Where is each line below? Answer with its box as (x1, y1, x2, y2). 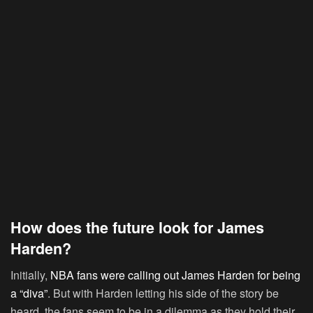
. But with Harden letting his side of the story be (48, 285, 279, 302)
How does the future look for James (10, 216, 264, 238)
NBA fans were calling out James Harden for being (50, 267, 300, 284)
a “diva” (10, 285, 48, 302)
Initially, (10, 267, 50, 284)
